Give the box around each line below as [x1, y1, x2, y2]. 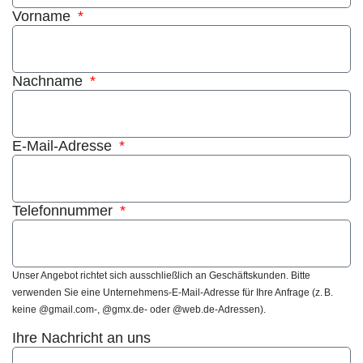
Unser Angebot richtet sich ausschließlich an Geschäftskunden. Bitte [12, 269, 310, 281]
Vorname [12, 7, 75, 24]
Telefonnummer [12, 202, 117, 219]
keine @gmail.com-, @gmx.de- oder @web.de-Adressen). [12, 303, 266, 315]
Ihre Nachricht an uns [12, 329, 151, 346]
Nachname [12, 72, 87, 89]
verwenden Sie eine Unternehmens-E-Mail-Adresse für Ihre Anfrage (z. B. [12, 286, 333, 298]
